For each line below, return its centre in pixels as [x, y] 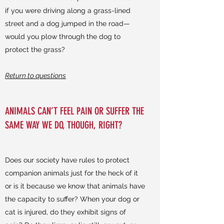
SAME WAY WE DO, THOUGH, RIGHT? [63, 125]
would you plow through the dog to [63, 36]
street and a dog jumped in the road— [67, 23]
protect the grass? [35, 49]
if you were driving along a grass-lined [68, 10]
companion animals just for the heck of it [71, 173]
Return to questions [35, 75]
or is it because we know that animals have [75, 186]
